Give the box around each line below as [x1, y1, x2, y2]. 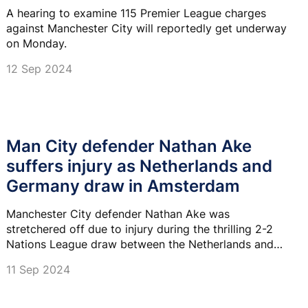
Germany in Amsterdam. [6, 252, 131, 266]
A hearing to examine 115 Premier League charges [6, 5, 266, 20]
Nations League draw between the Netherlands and [6, 236, 274, 251]
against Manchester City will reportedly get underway [6, 21, 287, 35]
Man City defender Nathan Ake [6, 135, 252, 156]
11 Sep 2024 [6, 262, 70, 276]
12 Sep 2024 [6, 61, 72, 76]
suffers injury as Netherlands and [6, 155, 272, 176]
